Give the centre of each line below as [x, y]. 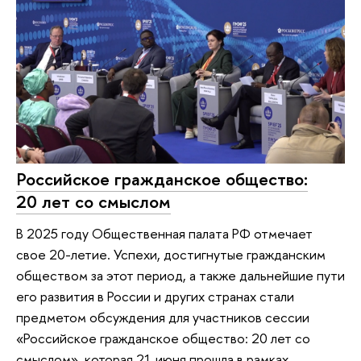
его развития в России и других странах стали [155, 297]
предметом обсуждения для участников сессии [163, 317]
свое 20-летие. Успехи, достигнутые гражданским [171, 255]
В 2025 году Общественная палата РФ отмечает [164, 234]
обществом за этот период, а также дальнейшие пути [180, 276]
